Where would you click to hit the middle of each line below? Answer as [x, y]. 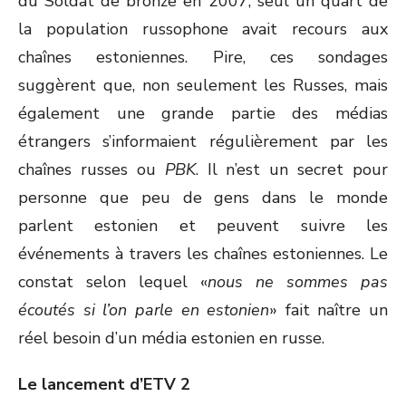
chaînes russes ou [92, 169]
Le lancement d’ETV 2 [104, 384]
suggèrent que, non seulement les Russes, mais [203, 85]
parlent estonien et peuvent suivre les [203, 226]
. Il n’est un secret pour [291, 169]
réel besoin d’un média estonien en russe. [171, 338]
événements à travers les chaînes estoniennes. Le [203, 254]
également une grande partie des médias [203, 113]
